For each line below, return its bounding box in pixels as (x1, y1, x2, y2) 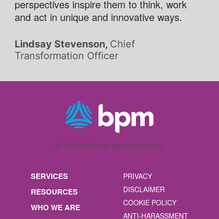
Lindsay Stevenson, (15, 38, 110, 50)
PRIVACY (123, 171, 152, 181)
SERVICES (31, 171, 68, 182)
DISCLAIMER (123, 184, 165, 195)
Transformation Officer (15, 49, 118, 62)
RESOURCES (31, 186, 78, 197)
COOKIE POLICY (123, 197, 176, 208)
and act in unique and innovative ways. (15, 9, 182, 24)
